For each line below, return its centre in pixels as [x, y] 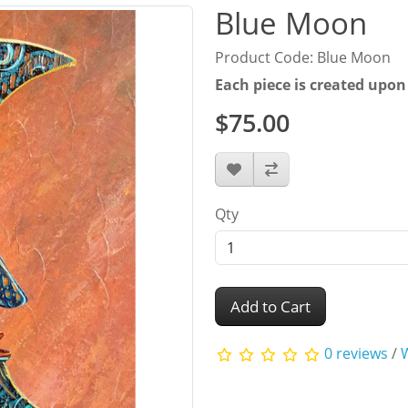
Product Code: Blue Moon [303, 58]
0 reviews [356, 354]
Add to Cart [270, 307]
